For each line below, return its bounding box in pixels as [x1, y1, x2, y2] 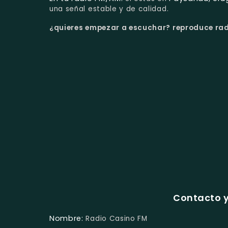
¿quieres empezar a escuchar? [49, 23, 173, 33]
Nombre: [49, 213, 83, 224]
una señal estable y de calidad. [49, 4, 169, 14]
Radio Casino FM [85, 214, 148, 224]
